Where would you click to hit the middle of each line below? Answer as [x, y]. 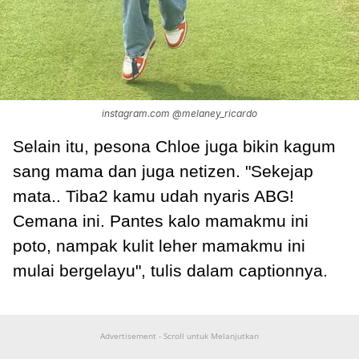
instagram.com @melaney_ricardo [179, 114]
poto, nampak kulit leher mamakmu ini [159, 246]
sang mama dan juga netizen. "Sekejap [163, 171]
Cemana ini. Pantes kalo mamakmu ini [161, 221]
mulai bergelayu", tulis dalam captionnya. [170, 271]
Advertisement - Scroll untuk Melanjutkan [179, 336]
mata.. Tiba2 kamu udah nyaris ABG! [153, 196]
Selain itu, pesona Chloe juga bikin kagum [174, 147]
